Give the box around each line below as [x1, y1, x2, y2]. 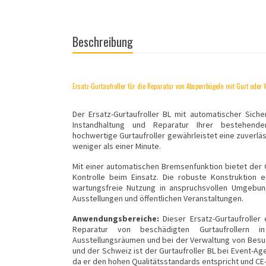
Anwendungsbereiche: [72, 213, 159, 224]
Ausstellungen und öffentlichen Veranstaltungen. [72, 193, 243, 204]
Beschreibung [72, 33, 133, 51]
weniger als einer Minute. [72, 141, 161, 152]
